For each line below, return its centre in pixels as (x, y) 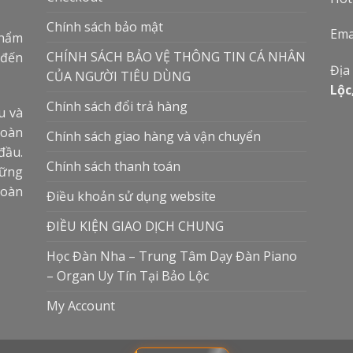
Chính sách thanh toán (113, 166)
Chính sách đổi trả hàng (117, 106)
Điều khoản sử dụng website (131, 196)
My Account (81, 305)
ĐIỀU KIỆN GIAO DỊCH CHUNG (135, 226)
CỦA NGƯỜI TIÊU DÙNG (119, 76)
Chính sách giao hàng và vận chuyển (154, 136)
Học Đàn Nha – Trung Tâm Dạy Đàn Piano (172, 256)
